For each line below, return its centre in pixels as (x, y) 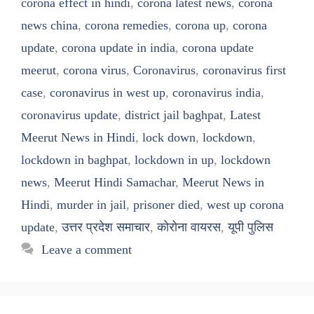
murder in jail (91, 204)
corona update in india (118, 47)
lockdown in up (174, 159)
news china (49, 25)
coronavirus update (69, 115)
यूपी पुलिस (251, 227)
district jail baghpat (174, 115)
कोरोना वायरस (189, 227)
